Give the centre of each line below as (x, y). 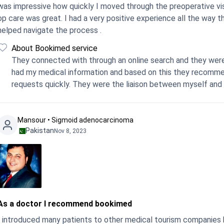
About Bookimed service (54, 48)
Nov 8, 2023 (70, 131)
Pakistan (40, 130)
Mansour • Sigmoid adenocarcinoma (75, 120)
